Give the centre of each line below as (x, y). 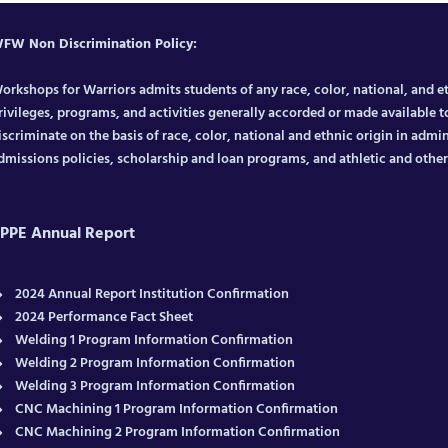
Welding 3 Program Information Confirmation (155, 386)
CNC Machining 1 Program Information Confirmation (177, 409)
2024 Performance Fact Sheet (104, 317)
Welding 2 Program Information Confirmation (155, 363)
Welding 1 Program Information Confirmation (154, 340)
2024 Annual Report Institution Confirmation (152, 294)
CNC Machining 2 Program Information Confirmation (178, 432)
